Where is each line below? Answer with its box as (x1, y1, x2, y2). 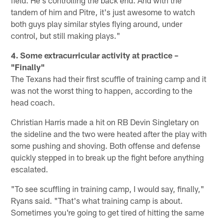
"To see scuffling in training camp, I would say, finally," (11, 184, 205, 194)
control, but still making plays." (11, 30, 121, 41)
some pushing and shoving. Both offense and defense (11, 140, 201, 151)
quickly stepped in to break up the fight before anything (11, 152, 204, 163)
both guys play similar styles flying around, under (11, 19, 183, 29)
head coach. (11, 97, 55, 108)
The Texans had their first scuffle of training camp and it (11, 74, 207, 84)
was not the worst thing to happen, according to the (11, 85, 193, 96)
